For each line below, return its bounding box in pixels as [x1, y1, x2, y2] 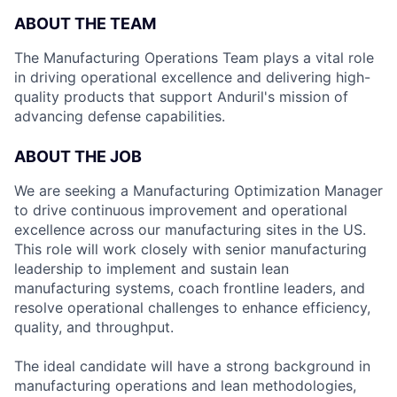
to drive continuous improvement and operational [14, 201, 347, 219]
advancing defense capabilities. [14, 107, 225, 125]
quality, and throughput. [14, 318, 174, 336]
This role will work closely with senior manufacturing [14, 240, 367, 258]
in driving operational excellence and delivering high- [14, 68, 370, 86]
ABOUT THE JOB [14, 147, 142, 166]
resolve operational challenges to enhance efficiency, [14, 299, 370, 316]
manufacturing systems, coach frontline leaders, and [14, 279, 365, 297]
